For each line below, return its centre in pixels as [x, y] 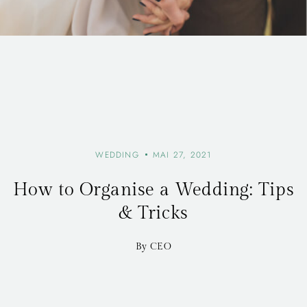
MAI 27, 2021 [182, 155]
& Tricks [153, 213]
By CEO [153, 246]
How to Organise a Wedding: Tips [153, 189]
